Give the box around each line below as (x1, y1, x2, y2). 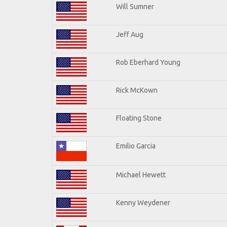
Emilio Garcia (116, 141, 156, 150)
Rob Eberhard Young (116, 58, 180, 66)
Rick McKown (116, 86, 158, 94)
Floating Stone (116, 113, 162, 122)
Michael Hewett (116, 170, 166, 179)
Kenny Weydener (116, 198, 170, 207)
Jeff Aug (116, 30, 143, 39)
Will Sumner (116, 2, 154, 11)
